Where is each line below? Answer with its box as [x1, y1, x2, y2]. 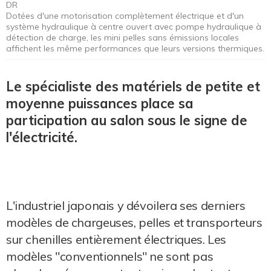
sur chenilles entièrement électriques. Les [6, 231, 227, 247]
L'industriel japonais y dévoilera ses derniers [6, 197, 246, 213]
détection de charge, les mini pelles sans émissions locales [6, 31, 239, 43]
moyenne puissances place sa [6, 94, 194, 112]
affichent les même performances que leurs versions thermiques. [6, 42, 264, 54]
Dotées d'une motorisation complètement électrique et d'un [6, 10, 244, 21]
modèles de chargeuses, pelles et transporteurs [6, 214, 263, 230]
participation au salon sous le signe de [6, 111, 247, 129]
